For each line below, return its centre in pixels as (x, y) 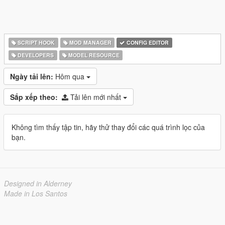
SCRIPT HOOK (36, 42)
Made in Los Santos (36, 193)
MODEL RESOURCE (93, 55)
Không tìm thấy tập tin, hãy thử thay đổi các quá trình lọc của (108, 127)
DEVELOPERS (35, 55)
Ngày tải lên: (32, 76)
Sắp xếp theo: (34, 97)
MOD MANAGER (89, 42)
